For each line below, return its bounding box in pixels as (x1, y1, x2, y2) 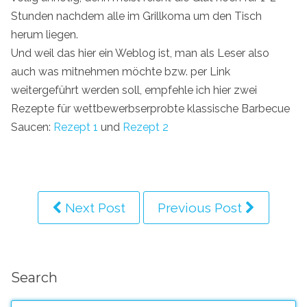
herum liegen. (11, 27, 78, 41)
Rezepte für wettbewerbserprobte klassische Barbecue (11, 101, 290, 115)
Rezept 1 (53, 120, 98, 134)
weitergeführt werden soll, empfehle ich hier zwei (11, 83, 257, 97)
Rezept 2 (123, 120, 169, 134)
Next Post (62, 199, 125, 215)
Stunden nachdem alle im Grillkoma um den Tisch (11, 9, 262, 23)
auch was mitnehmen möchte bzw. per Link (11, 64, 230, 78)
